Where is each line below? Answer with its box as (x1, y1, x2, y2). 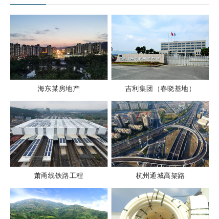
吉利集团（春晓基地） (125, 85, 196, 93)
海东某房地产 (37, 85, 80, 93)
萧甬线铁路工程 (34, 171, 84, 179)
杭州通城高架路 (135, 171, 185, 179)
